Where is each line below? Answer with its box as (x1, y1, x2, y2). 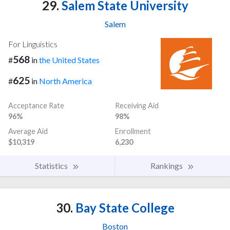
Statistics (35, 161, 69, 171)
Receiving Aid (115, 101, 159, 110)
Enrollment (115, 127, 151, 136)
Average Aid (8, 127, 48, 136)
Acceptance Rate (8, 101, 64, 110)
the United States (39, 55, 100, 65)
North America (39, 76, 92, 86)
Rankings (150, 161, 184, 171)
